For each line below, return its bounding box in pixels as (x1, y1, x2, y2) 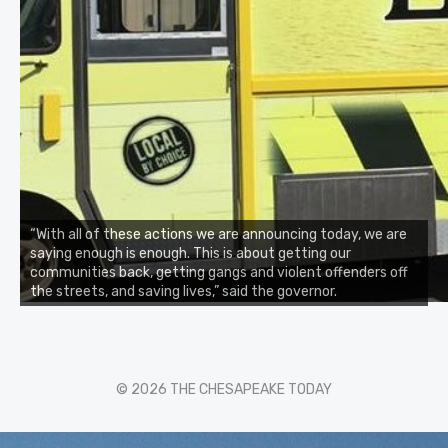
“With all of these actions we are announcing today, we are (30, 225, 407, 243)
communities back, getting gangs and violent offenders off (30, 263, 408, 281)
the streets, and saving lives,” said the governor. (30, 282, 337, 300)
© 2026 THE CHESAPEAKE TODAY (116, 380, 332, 398)
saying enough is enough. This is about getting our (30, 244, 351, 262)
